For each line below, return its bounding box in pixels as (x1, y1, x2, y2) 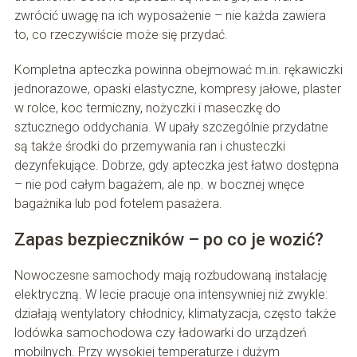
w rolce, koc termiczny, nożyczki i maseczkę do (14, 100, 280, 116)
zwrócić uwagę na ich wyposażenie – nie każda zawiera (14, 8, 326, 24)
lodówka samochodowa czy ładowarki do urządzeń (14, 325, 307, 341)
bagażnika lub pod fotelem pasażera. (14, 196, 222, 212)
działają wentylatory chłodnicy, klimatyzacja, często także (14, 306, 336, 322)
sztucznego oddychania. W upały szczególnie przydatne (14, 120, 328, 135)
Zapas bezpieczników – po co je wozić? (14, 229, 324, 250)
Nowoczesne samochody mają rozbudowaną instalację (14, 268, 327, 284)
